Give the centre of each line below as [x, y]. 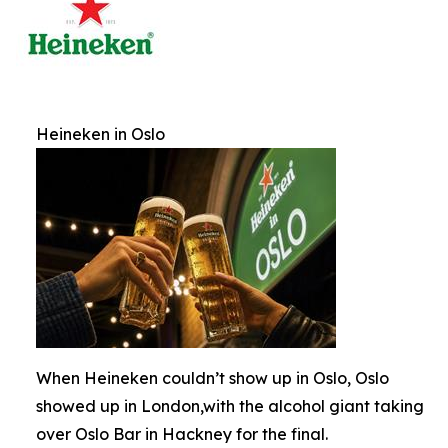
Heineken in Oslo [100, 133]
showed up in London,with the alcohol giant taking [230, 405]
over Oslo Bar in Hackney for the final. [182, 433]
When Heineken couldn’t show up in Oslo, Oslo [212, 377]
